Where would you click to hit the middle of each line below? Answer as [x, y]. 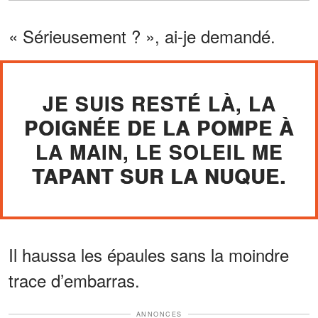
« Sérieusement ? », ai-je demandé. [142, 35]
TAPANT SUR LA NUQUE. [159, 175]
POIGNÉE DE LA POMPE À [159, 127]
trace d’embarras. [74, 280]
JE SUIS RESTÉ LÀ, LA [159, 103]
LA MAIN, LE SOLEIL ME [159, 151]
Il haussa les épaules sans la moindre [149, 254]
